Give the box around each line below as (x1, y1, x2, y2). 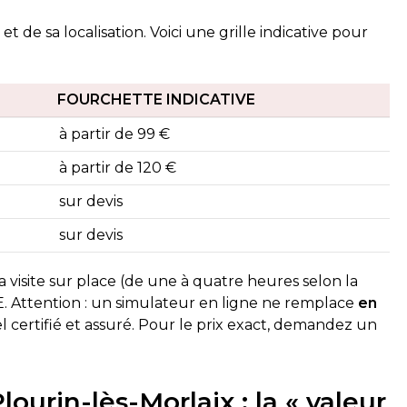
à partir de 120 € (59, 159, 177, 176)
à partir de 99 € (59, 125, 171, 143)
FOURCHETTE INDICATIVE (57, 91, 256, 108)
